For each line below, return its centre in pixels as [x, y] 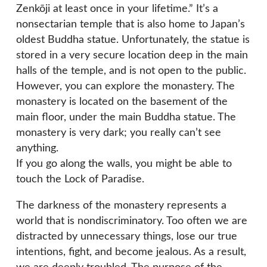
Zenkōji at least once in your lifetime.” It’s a [117, 9]
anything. [37, 149]
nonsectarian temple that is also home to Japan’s [131, 25]
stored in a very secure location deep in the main [132, 56]
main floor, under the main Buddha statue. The [126, 118]
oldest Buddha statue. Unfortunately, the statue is [133, 40]
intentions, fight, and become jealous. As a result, [131, 252]
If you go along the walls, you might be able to [124, 164]
